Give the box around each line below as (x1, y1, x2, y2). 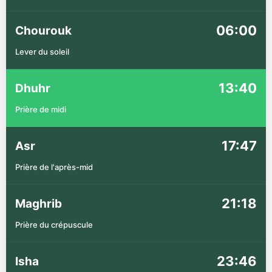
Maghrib (15, 196, 62, 211)
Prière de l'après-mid (15, 162, 93, 172)
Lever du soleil (15, 47, 69, 56)
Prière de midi (15, 104, 66, 114)
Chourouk (15, 23, 72, 38)
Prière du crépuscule (15, 220, 93, 229)
